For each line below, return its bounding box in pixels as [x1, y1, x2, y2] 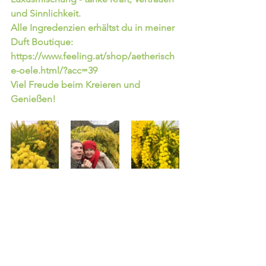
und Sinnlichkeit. [11, 7, 83, 19]
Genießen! [11, 93, 56, 104]
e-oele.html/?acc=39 [11, 64, 97, 76]
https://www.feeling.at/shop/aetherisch [11, 50, 175, 62]
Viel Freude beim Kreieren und [11, 78, 142, 90]
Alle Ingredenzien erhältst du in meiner [11, 21, 177, 33]
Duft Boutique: [11, 36, 75, 47]
